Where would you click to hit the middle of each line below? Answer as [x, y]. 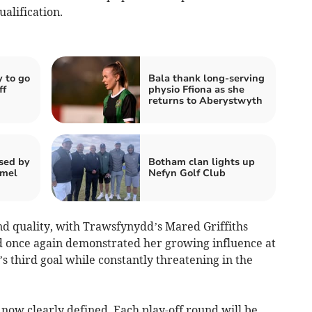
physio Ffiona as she [196, 89]
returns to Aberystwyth [205, 100]
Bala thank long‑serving [206, 78]
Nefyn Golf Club [187, 173]
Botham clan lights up [202, 162]
